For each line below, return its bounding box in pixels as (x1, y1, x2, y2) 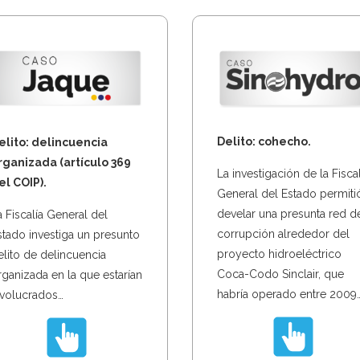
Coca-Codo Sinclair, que (217, 268, 344, 281)
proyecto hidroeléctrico (217, 247, 342, 261)
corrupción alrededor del (217, 227, 350, 241)
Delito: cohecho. (217, 135, 311, 149)
